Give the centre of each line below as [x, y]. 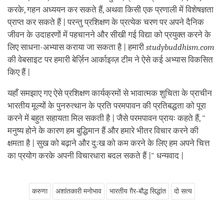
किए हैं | [19, 72]
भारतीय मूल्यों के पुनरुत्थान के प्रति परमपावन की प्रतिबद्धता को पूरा [107, 105]
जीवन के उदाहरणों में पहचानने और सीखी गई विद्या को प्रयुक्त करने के [109, 34]
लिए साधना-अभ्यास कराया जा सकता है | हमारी [77, 47]
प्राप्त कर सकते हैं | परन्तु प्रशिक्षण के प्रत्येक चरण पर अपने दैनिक [106, 22]
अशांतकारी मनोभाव [78, 191]
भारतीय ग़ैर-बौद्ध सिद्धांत [138, 191]
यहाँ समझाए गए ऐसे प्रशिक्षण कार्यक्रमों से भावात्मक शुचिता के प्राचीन [110, 93]
